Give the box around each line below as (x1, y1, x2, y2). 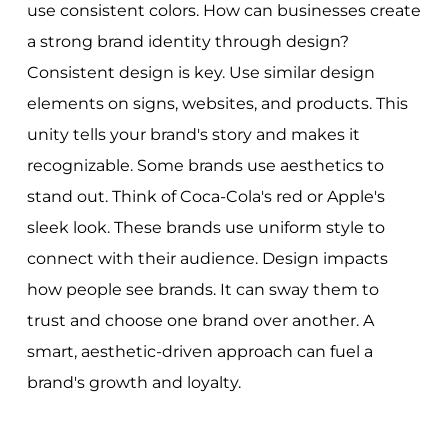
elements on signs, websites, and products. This (26, 93, 408, 113)
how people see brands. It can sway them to (26, 279, 379, 299)
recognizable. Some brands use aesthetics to (26, 155, 384, 175)
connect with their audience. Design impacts (26, 248, 388, 268)
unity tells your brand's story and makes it (26, 124, 360, 144)
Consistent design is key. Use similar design (26, 62, 375, 82)
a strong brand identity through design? (26, 31, 349, 51)
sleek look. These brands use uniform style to (26, 217, 385, 237)
